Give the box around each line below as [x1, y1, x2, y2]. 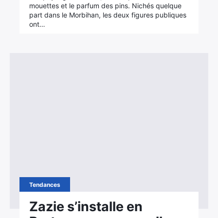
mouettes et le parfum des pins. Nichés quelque [29, 1, 182, 10]
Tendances [29, 181, 61, 188]
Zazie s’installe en [29, 199, 143, 215]
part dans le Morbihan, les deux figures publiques [29, 11, 187, 19]
